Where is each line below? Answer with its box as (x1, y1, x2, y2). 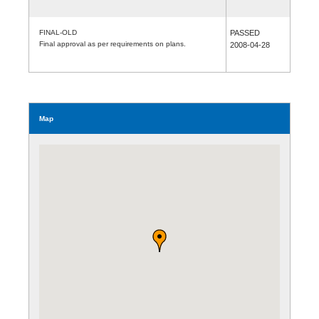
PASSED (230, 28, 260, 37)
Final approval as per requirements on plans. (39, 39, 186, 48)
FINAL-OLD (39, 28, 77, 36)
